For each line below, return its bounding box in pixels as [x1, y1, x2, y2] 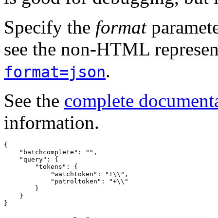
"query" [19, 155, 47, 163]
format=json [4, 63, 106, 81]
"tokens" [35, 163, 66, 170]
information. [4, 111, 99, 133]
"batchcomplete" [19, 148, 78, 156]
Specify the [4, 16, 95, 37]
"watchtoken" [51, 170, 97, 178]
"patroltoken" [51, 177, 101, 185]
